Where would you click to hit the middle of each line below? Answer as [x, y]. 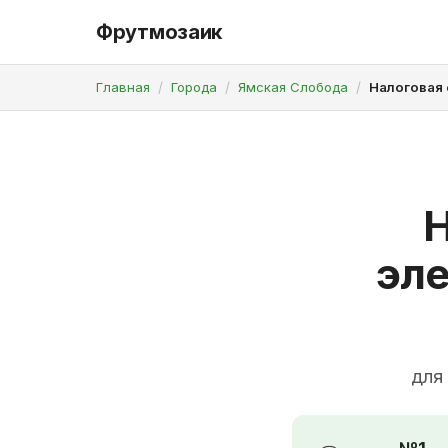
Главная [123, 87]
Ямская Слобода [293, 87]
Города [194, 87]
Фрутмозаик [159, 32]
